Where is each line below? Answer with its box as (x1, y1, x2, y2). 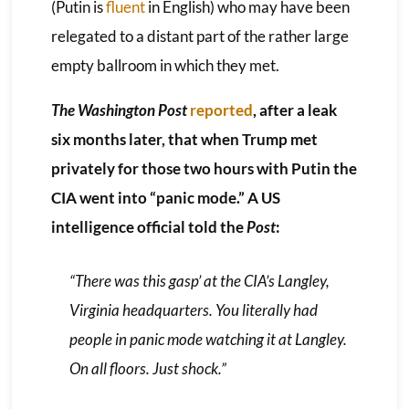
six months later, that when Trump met (50, 129, 318, 149)
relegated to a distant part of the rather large (50, 26, 349, 46)
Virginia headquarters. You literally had (68, 299, 318, 320)
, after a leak (252, 100, 337, 120)
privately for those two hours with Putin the (50, 158, 357, 178)
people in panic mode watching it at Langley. (68, 329, 347, 349)
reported (189, 100, 253, 120)
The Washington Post (50, 100, 187, 120)
